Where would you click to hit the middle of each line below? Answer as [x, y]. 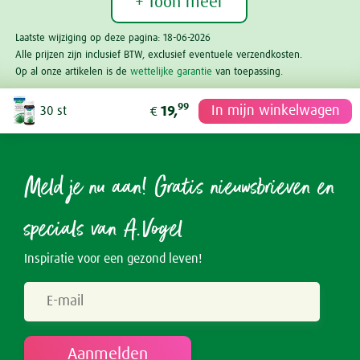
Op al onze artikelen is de [73, 72]
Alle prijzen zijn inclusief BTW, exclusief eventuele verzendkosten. [159, 55]
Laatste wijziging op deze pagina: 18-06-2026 [113, 39]
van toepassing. [247, 72]
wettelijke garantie [171, 72]
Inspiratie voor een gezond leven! [113, 259]
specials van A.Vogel [104, 230]
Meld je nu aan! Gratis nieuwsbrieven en [180, 188]
